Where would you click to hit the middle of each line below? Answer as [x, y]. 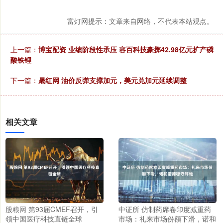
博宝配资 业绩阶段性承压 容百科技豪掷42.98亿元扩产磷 [126, 49]
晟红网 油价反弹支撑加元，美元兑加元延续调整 [112, 80]
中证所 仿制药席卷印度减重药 [165, 209]
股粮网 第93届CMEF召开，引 [52, 209]
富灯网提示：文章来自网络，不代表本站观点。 [140, 21]
